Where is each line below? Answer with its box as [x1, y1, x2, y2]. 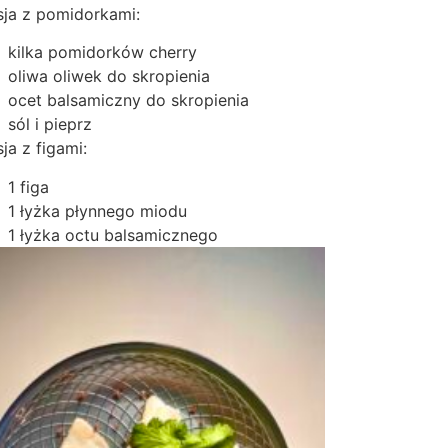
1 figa [8, 176, 50, 197]
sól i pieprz [8, 114, 93, 135]
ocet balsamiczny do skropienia [8, 90, 250, 111]
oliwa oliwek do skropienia [8, 66, 211, 87]
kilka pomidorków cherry [8, 42, 198, 63]
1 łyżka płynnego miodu [8, 200, 188, 221]
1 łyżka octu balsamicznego [8, 224, 219, 245]
